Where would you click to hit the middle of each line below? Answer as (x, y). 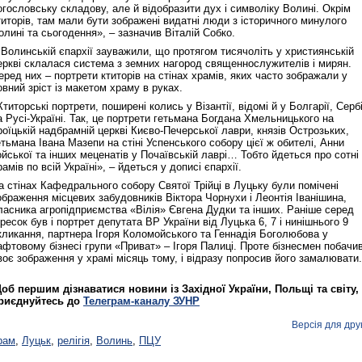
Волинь (114, 341)
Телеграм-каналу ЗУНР (141, 301)
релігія (74, 341)
